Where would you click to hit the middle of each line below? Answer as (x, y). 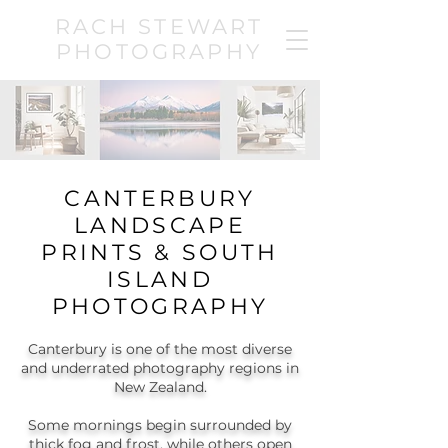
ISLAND (160, 279)
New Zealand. (160, 387)
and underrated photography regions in (160, 368)
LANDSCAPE (160, 225)
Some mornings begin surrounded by (160, 425)
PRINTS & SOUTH (160, 252)
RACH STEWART (159, 26)
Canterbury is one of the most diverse (160, 349)
